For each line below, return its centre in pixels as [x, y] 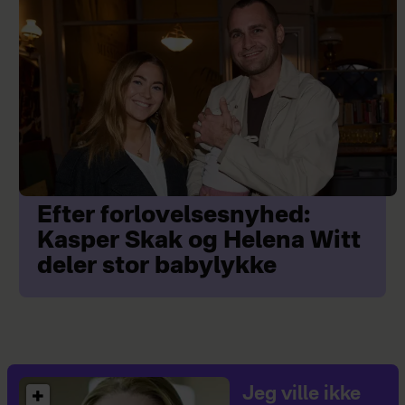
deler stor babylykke [156, 267]
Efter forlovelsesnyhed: [173, 217]
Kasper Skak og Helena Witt [198, 242]
